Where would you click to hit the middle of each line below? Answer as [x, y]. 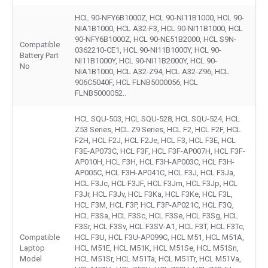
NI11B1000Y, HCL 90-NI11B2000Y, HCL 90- [146, 60]
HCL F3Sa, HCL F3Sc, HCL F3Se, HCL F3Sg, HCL [156, 215]
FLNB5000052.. [100, 93]
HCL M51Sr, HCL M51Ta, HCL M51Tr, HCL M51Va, [158, 258]
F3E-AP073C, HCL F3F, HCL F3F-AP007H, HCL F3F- [160, 151]
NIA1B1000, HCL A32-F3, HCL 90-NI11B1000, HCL [159, 28]
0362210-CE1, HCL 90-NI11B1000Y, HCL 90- [148, 50]
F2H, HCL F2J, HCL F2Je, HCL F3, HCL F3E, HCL [155, 140]
